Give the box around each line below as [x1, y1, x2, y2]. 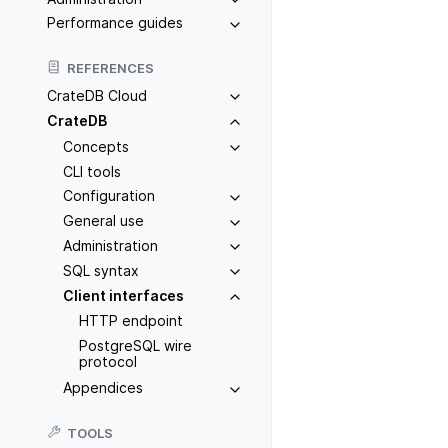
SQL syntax [63, 261, 139, 279]
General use [63, 212, 144, 230]
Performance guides [47, 14, 183, 32]
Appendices [63, 379, 143, 397]
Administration [63, 236, 158, 254]
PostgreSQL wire [79, 337, 192, 355]
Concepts [63, 137, 129, 155]
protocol [79, 353, 137, 371]
